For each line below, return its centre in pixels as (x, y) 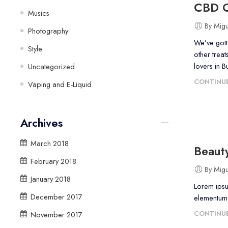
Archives (41, 123)
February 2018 (53, 161)
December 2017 (56, 196)
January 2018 (51, 179)
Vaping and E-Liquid (60, 84)
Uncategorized (51, 66)
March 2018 (50, 143)
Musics (39, 13)
